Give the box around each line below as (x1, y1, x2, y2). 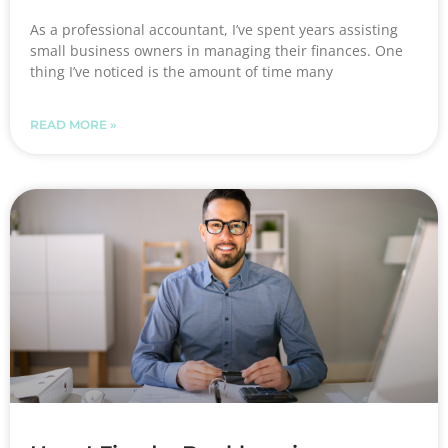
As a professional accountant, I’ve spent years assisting (30, 20, 398, 40)
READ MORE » (30, 117, 116, 133)
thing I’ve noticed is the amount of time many (30, 62, 333, 82)
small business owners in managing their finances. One (30, 41, 403, 61)
